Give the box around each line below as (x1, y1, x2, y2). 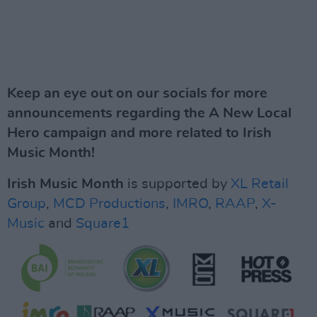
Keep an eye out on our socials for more (7, 86, 267, 100)
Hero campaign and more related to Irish (7, 125, 272, 140)
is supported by (124, 176, 231, 191)
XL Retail (231, 176, 289, 191)
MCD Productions (53, 196, 166, 211)
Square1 (76, 216, 129, 231)
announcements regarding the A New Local (7, 105, 292, 120)
